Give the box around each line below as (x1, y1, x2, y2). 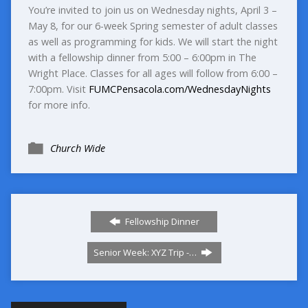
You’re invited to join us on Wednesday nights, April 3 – (27, 3, 277, 16)
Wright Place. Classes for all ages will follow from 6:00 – (27, 66, 278, 80)
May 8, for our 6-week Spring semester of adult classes (27, 19, 278, 32)
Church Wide (49, 141, 105, 155)
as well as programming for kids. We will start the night (27, 34, 278, 48)
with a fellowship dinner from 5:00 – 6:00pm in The (27, 50, 256, 64)
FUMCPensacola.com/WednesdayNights (88, 82, 271, 96)
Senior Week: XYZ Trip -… (93, 245, 199, 258)
